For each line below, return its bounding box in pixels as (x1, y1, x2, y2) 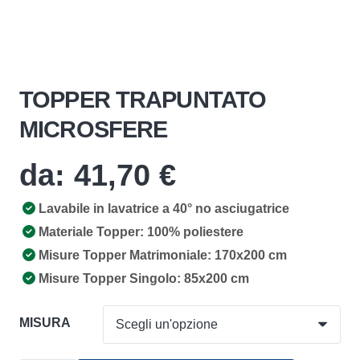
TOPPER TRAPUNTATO (19, 87, 267, 112)
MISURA (19, 316, 71, 329)
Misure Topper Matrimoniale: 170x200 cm (39, 248, 287, 262)
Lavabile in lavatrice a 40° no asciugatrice (39, 202, 289, 215)
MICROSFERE (19, 117, 168, 142)
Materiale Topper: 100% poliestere (39, 225, 243, 239)
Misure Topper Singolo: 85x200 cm (39, 272, 249, 285)
